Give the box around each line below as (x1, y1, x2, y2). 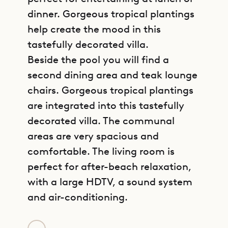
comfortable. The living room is (27, 145, 175, 157)
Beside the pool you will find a (27, 53, 169, 66)
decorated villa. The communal (27, 115, 175, 127)
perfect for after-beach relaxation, (27, 160, 191, 173)
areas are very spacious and (27, 130, 159, 142)
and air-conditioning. (27, 191, 128, 203)
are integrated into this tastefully (27, 99, 184, 111)
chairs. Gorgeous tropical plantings (27, 84, 193, 96)
